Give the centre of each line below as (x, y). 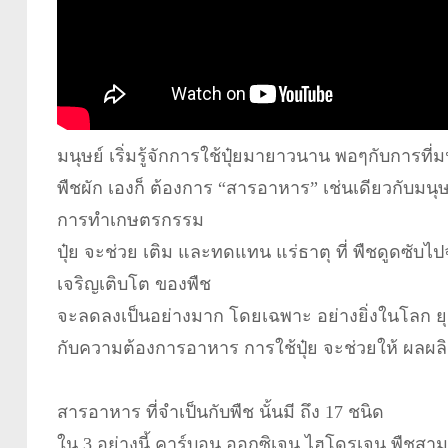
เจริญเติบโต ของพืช (133, 283)
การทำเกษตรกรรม (130, 219)
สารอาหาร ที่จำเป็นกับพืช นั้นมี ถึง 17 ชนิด (220, 411)
